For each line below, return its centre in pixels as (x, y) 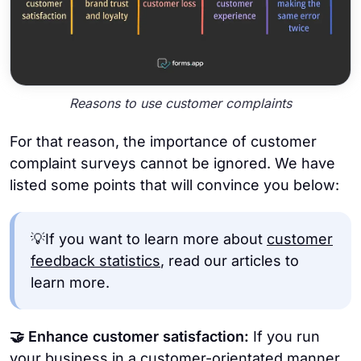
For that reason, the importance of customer (163, 141)
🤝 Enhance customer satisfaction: (131, 336)
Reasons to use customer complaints (180, 104)
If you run (286, 336)
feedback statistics (95, 260)
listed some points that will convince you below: (174, 185)
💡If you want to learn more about (149, 239)
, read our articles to (230, 260)
